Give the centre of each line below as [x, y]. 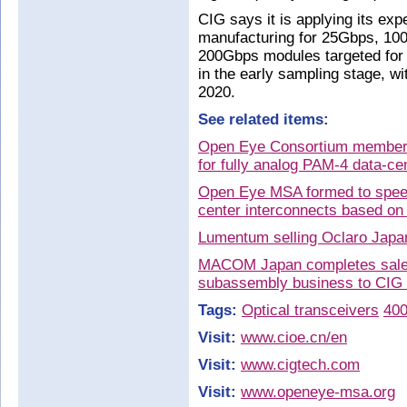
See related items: [263, 119]
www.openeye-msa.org [318, 392]
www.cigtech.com [300, 365]
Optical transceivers [310, 310]
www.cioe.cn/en [294, 338]
